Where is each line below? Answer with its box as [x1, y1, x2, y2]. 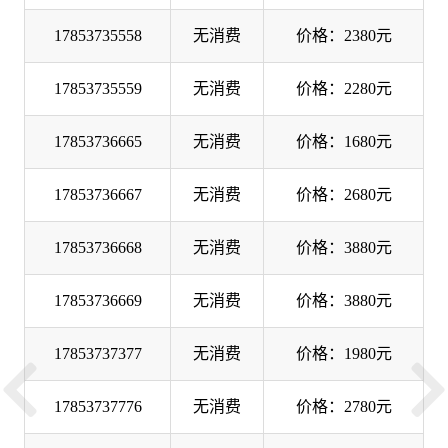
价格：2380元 [295, 26, 392, 44]
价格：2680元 [295, 185, 392, 203]
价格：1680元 [295, 132, 392, 150]
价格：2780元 [295, 397, 392, 415]
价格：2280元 [295, 79, 392, 97]
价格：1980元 [295, 344, 392, 362]
